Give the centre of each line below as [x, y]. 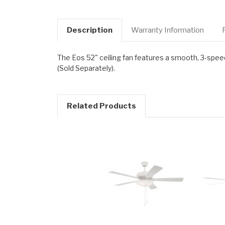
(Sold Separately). [86, 68]
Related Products [101, 106]
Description [89, 30]
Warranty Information [167, 30]
